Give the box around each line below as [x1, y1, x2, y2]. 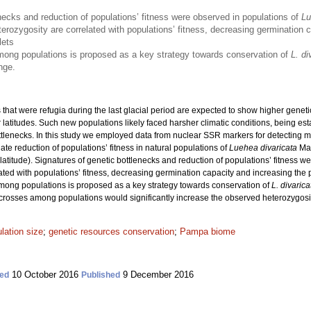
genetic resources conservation [49, 226, 174, 237]
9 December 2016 [120, 269, 194, 280]
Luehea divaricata [229, 143, 299, 153]
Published [81, 270, 120, 280]
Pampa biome [180, 226, 235, 237]
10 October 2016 [9, 269, 81, 280]
